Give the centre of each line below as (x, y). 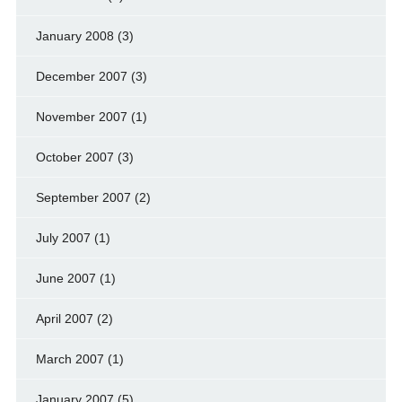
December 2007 (81, 76)
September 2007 (83, 197)
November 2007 (81, 116)
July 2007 (63, 237)
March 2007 (70, 358)
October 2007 (74, 157)
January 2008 (74, 35)
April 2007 (64, 318)
